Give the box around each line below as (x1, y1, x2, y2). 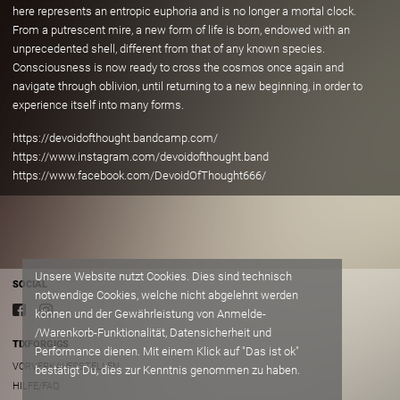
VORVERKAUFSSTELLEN (12, 360, 120, 372)
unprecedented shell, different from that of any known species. (12, 42, 325, 56)
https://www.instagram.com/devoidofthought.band (12, 150, 269, 164)
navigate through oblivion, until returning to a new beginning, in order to (12, 79, 362, 94)
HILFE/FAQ (12, 379, 59, 392)
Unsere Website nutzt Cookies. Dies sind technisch (35, 270, 292, 284)
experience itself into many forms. (12, 98, 184, 112)
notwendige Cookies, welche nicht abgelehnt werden (35, 288, 298, 303)
